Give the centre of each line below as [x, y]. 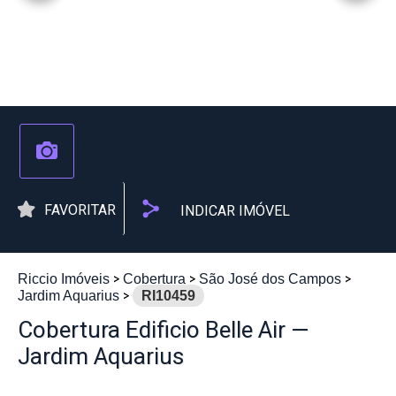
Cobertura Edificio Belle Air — [164, 330]
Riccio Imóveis [64, 279]
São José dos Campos [270, 279]
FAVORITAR [80, 210]
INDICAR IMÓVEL [235, 211]
